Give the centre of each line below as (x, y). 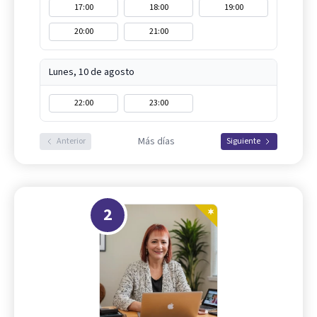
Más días (156, 142)
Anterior (71, 141)
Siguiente (243, 141)
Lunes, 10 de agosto (92, 72)
